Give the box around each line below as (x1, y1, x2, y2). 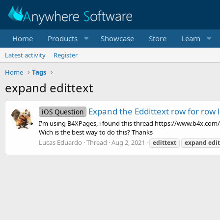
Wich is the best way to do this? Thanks (39, 127, 153, 137)
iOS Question (41, 107, 83, 117)
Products (48, 33, 78, 43)
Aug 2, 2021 (111, 137, 145, 147)
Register (54, 51, 78, 59)
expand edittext (5, 80, 93, 96)
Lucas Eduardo (39, 137, 82, 147)
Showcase (100, 33, 134, 43)
